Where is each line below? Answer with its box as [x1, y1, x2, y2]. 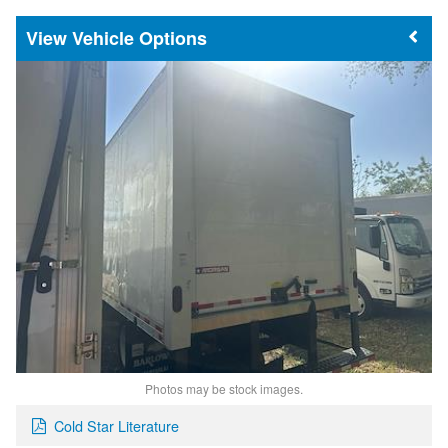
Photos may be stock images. [145, 379, 303, 397]
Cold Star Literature [54, 414, 179, 436]
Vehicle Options [72, 24, 207, 51]
